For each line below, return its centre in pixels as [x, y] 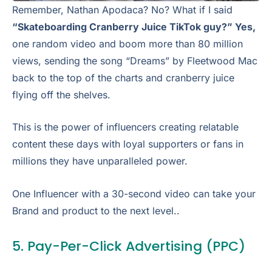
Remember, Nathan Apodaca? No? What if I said [122, 9]
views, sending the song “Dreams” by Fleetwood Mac [135, 60]
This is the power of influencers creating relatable [125, 127]
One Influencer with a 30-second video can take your [134, 193]
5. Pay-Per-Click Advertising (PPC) [129, 246]
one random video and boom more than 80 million [127, 43]
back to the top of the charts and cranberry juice [123, 77]
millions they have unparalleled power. [100, 161]
